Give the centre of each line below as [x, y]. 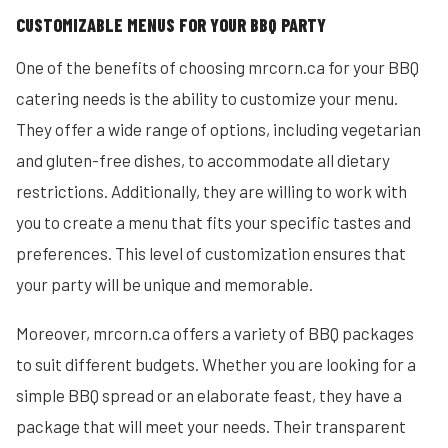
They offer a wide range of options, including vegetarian [218, 129]
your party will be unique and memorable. [164, 284]
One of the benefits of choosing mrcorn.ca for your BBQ [217, 67]
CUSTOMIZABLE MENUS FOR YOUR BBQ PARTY [171, 25]
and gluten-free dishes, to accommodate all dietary [203, 160]
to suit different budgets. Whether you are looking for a [216, 364]
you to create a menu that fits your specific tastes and [213, 222]
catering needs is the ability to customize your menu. [207, 98]
